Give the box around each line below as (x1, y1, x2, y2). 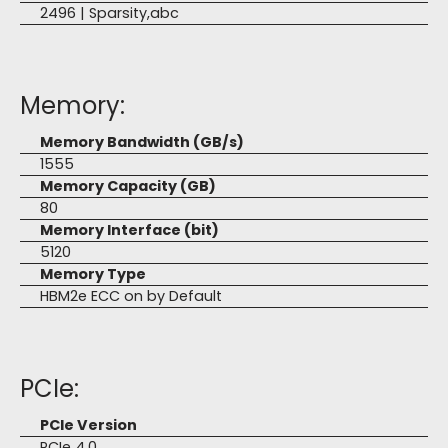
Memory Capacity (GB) (40, 176, 216, 196)
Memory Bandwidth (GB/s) (40, 132, 244, 152)
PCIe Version (40, 415, 137, 435)
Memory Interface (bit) (40, 220, 219, 240)
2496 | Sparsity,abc (40, 3, 179, 23)
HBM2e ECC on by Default (40, 286, 222, 306)
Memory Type (40, 264, 146, 284)
